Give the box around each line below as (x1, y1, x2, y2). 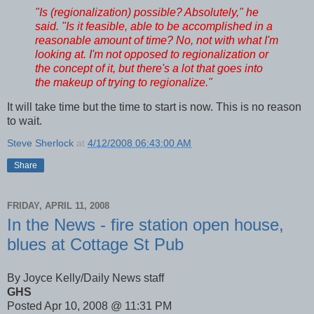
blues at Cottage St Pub (7, 235, 184, 254)
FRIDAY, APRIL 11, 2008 (7, 200, 109, 211)
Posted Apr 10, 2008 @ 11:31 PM (7, 300, 172, 313)
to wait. (7, 115, 42, 128)
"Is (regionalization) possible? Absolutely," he (35, 6, 259, 18)
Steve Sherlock (7, 137, 74, 149)
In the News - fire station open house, (7, 215, 284, 235)
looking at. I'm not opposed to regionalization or (35, 48, 268, 60)
